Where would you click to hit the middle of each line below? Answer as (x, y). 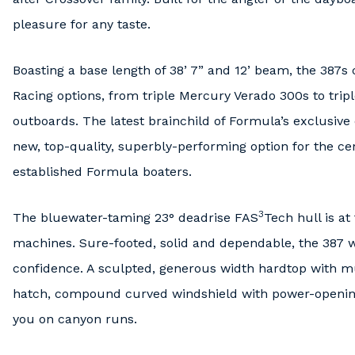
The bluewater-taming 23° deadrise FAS (136, 218)
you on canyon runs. (77, 319)
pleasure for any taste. (82, 24)
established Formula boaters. (102, 172)
